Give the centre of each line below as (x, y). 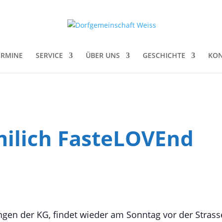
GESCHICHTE (164, 55)
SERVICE (49, 55)
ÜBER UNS (103, 55)
